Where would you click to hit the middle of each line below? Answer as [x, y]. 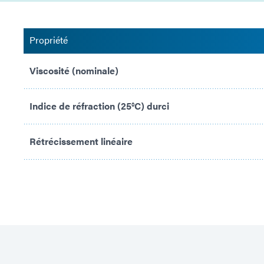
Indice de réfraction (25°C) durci [99, 105]
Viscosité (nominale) [74, 70]
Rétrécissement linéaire [81, 141]
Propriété [49, 39]
